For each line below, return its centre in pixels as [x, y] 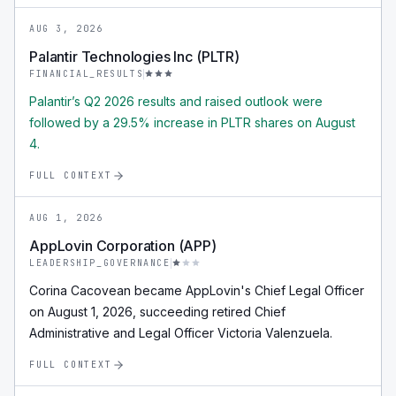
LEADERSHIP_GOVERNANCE [100, 263]
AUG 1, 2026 [66, 218]
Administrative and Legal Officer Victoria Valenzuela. [181, 333]
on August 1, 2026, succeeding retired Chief [157, 312]
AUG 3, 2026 [66, 29]
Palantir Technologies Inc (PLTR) [134, 57]
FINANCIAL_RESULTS [87, 74]
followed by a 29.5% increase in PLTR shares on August [192, 122]
